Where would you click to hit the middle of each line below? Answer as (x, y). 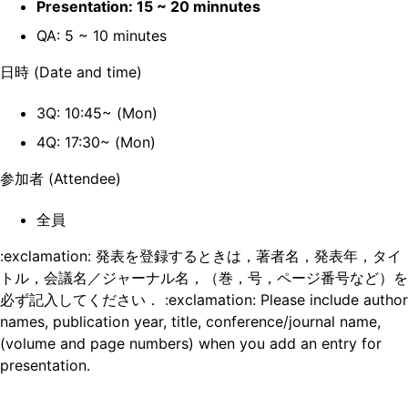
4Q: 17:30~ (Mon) (96, 143)
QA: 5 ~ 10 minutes (102, 36)
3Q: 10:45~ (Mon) (97, 113)
